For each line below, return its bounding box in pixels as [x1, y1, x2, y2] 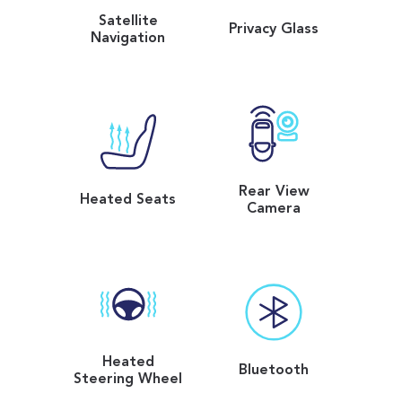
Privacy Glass [229, 22, 319, 38]
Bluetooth [239, 363, 310, 379]
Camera [247, 201, 301, 216]
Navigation [91, 31, 166, 46]
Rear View [238, 184, 310, 199]
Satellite [98, 13, 158, 29]
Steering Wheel [74, 371, 183, 387]
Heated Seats [80, 193, 177, 208]
